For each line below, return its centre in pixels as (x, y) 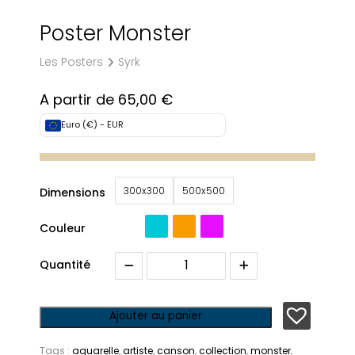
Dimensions (73, 194)
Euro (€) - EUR (92, 125)
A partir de (79, 101)
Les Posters (71, 63)
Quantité (65, 265)
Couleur (63, 229)
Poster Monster (115, 36)
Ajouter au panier (156, 317)
